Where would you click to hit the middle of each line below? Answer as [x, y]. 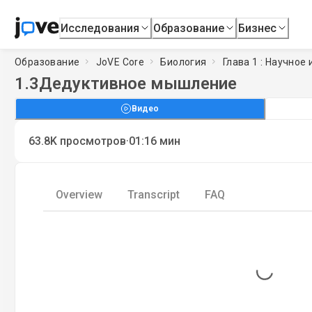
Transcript [154, 195]
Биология [184, 62]
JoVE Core [120, 62]
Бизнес [258, 28]
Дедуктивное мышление [138, 84]
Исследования [100, 28]
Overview [79, 195]
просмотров [93, 141]
